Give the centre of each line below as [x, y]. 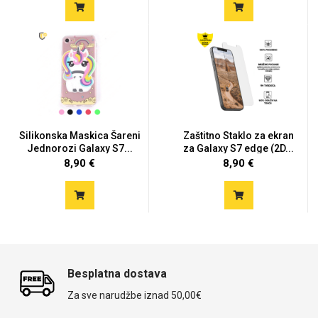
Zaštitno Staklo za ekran [238, 136]
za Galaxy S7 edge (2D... [238, 148]
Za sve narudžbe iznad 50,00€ [135, 295]
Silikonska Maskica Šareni [79, 136]
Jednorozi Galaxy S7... [79, 148]
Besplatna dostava [117, 274]
